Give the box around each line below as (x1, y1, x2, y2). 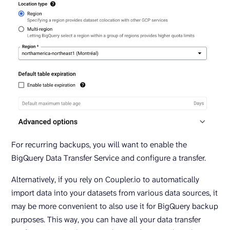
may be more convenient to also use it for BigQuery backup (11, 201, 218, 212)
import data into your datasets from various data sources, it (11, 187, 218, 199)
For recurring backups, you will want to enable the (11, 139, 187, 150)
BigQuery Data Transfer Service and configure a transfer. (11, 152, 206, 164)
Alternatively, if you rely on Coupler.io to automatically (11, 174, 199, 185)
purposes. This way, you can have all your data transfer (11, 214, 201, 225)
